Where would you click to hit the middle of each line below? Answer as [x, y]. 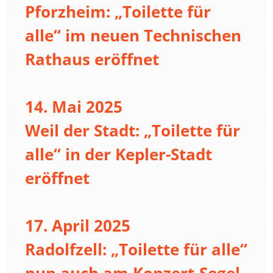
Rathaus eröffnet [92, 59]
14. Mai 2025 [74, 106]
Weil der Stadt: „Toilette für [133, 130]
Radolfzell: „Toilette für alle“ [136, 249]
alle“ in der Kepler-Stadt [119, 154]
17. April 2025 [78, 225]
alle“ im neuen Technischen [133, 35]
